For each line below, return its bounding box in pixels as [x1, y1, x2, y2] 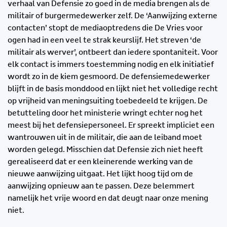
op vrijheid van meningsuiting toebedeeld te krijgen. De [8, 97, 208, 105]
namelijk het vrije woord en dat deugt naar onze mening [8, 194, 208, 203]
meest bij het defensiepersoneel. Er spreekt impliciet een [8, 121, 214, 130]
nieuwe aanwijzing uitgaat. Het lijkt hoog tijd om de [8, 170, 193, 178]
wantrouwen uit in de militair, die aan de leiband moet [8, 133, 202, 142]
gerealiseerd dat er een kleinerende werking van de [8, 158, 193, 166]
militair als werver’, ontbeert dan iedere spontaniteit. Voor [8, 48, 218, 57]
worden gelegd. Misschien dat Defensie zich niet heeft [8, 145, 203, 154]
